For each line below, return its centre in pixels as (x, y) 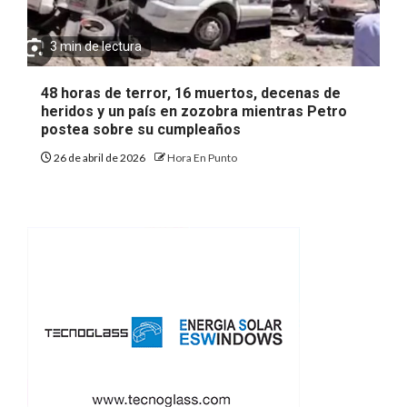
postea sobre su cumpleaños (141, 129)
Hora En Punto (202, 157)
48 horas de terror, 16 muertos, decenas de (191, 93)
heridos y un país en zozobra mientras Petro (194, 111)
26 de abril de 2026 (99, 157)
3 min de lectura (96, 46)
